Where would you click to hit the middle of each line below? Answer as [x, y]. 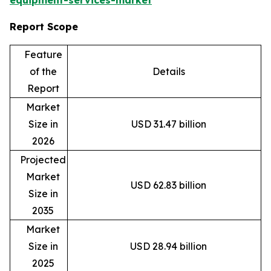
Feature [43, 55]
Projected [43, 160]
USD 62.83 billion [168, 185]
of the [43, 72]
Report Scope [44, 27]
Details [168, 72]
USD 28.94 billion [168, 247]
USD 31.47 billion [168, 124]
